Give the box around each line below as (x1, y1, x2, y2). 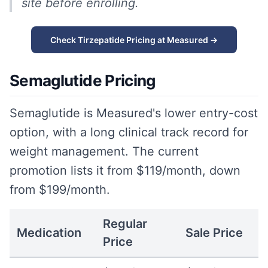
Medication (17, 226, 81, 240)
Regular (103, 217, 147, 231)
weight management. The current (10, 144, 199, 159)
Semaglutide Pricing (10, 71, 156, 90)
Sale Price (185, 226, 243, 240)
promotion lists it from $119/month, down (10, 163, 240, 178)
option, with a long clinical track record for (10, 125, 248, 139)
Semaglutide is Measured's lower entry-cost (10, 106, 258, 120)
